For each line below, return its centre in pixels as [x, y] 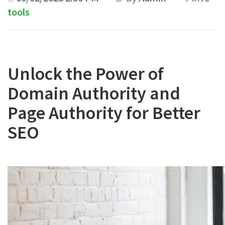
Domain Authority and [94, 93]
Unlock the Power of [86, 74]
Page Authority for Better [104, 113]
